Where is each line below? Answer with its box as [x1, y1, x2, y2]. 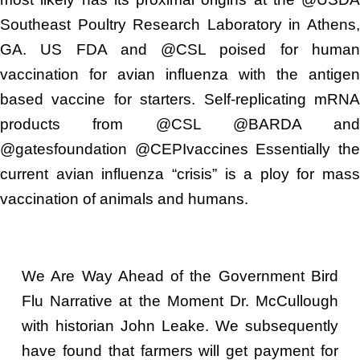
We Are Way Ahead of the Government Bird [22, 267, 338, 284]
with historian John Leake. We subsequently [22, 317, 338, 334]
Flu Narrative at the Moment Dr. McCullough [22, 292, 338, 309]
